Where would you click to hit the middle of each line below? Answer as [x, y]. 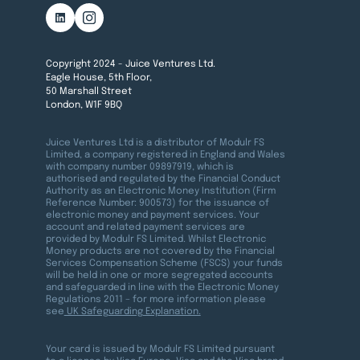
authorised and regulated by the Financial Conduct [163, 180]
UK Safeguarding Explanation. [132, 312]
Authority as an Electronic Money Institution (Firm [160, 192]
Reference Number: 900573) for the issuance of [157, 204]
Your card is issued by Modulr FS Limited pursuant [160, 349]
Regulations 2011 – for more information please [155, 300]
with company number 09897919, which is [139, 168]
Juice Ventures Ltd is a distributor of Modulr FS [155, 143]
